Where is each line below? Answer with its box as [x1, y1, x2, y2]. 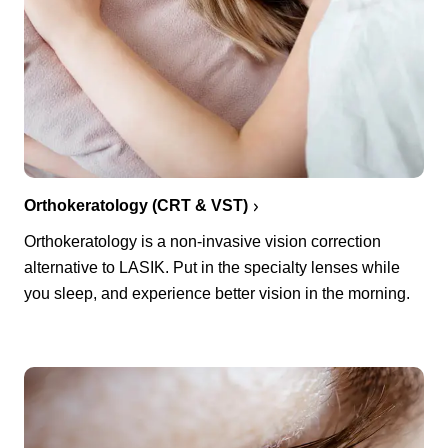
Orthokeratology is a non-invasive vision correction [24, 233, 381, 251]
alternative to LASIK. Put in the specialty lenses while [24, 259, 400, 277]
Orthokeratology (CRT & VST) [24, 197, 248, 215]
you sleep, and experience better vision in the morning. [24, 285, 410, 303]
